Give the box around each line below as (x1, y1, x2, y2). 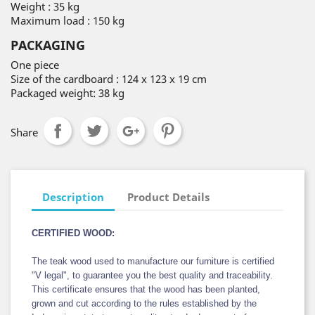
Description (42, 189, 104, 204)
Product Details (127, 189, 210, 204)
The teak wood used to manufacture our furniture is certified (32, 256, 274, 266)
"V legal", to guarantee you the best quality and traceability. (32, 270, 273, 281)
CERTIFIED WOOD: (32, 228, 115, 238)
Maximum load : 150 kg (11, 13, 124, 27)
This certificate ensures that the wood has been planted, (32, 284, 260, 295)
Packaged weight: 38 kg (11, 86, 124, 100)
